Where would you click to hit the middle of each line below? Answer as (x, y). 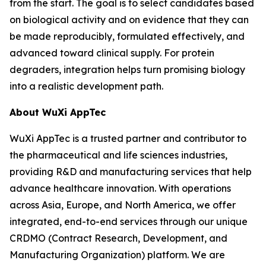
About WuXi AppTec (58, 112)
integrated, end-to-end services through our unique (129, 221)
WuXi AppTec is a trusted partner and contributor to (128, 138)
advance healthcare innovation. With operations (120, 188)
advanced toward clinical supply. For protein (112, 53)
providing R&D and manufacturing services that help (131, 172)
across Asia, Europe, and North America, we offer (123, 205)
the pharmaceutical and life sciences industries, (118, 155)
